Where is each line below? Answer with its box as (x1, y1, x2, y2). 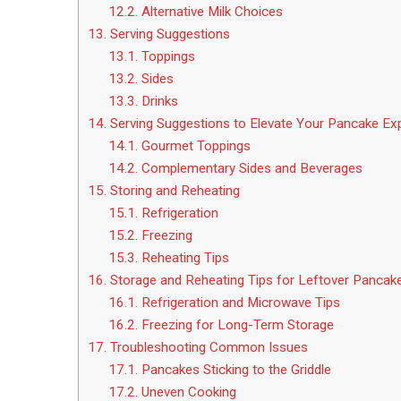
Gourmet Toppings (137, 138, 254, 155)
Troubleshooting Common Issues (107, 339, 308, 356)
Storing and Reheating (107, 183, 240, 200)
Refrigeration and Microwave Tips (137, 294, 344, 311)
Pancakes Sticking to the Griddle (137, 362, 331, 379)
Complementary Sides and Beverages (137, 160, 366, 177)
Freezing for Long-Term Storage (137, 317, 337, 334)
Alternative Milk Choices (137, 4, 286, 21)
